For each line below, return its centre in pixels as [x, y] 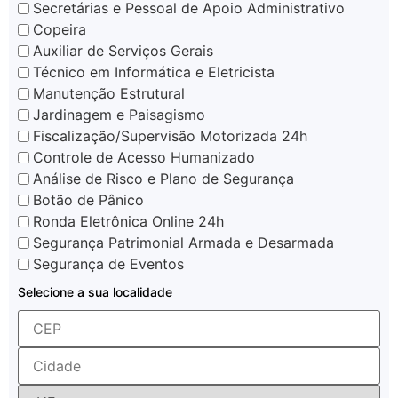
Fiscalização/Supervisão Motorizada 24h [170, 136]
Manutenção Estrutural [109, 94]
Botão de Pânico [88, 200]
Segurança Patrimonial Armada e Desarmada [183, 243]
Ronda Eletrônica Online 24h [128, 222]
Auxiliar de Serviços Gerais [123, 51]
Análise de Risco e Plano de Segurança [163, 179]
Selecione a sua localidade [95, 291]
